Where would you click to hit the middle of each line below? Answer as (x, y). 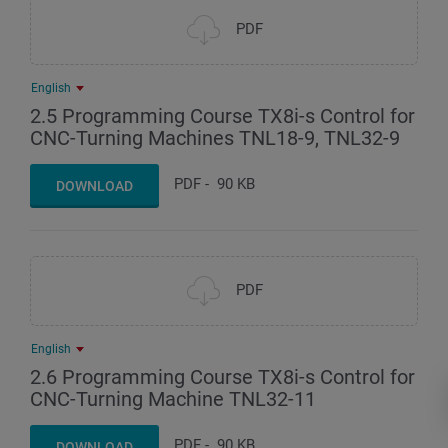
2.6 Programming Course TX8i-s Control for (222, 376)
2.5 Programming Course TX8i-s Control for (222, 115)
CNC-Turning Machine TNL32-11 (173, 398)
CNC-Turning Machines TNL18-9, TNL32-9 (215, 137)
